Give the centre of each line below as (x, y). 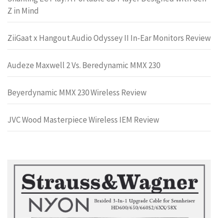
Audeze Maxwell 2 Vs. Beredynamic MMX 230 (84, 65)
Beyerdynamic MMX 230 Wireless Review (77, 92)
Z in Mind (23, 11)
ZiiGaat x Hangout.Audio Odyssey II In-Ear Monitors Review (109, 38)
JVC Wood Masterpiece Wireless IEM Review (83, 120)
